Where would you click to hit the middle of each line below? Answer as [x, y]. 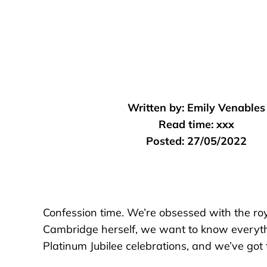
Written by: [156, 108]
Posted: [165, 141]
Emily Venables [226, 108]
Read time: [186, 125]
